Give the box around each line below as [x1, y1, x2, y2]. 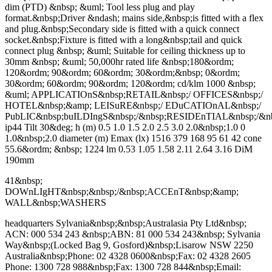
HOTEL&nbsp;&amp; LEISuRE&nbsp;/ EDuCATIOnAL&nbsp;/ [5, 100, 261, 111]
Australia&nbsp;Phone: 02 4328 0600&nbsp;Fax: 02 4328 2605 [5, 251, 251, 262]
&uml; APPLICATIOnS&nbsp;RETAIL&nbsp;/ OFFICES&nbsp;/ [5, 89, 263, 100]
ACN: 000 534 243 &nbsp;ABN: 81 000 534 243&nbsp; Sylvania [5, 229, 260, 240]
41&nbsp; [5, 175, 42, 186]
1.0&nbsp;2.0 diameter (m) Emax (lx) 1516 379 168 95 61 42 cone [5, 133, 262, 144]
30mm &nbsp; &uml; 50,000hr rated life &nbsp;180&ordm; [5, 56, 234, 67]
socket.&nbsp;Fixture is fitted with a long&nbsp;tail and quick [5, 35, 242, 46]
